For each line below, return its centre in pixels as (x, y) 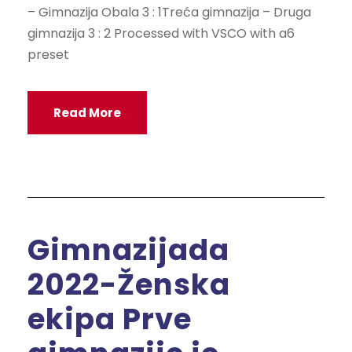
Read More (87, 113)
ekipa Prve (110, 319)
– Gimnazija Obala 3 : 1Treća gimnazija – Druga (169, 13)
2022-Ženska (129, 284)
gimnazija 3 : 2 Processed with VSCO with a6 (161, 34)
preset (48, 55)
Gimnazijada (128, 249)
